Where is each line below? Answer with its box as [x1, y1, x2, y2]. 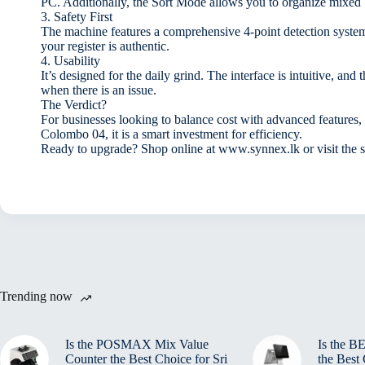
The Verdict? [41, 97, 107, 112]
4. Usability [41, 53, 100, 68]
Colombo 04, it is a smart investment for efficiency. [41, 126, 302, 141]
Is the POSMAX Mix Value [65, 336, 209, 351]
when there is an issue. [41, 82, 156, 97]
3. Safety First [41, 9, 112, 24]
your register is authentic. [41, 38, 169, 53]
